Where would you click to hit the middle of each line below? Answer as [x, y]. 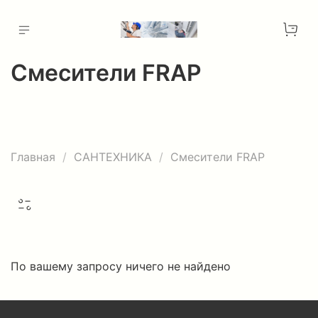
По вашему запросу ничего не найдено [121, 267]
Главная [33, 157]
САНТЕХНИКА [113, 157]
